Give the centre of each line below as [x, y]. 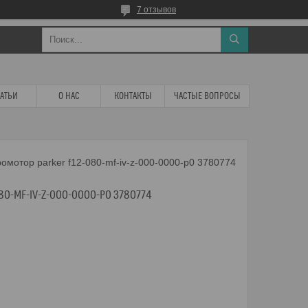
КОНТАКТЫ [133, 96]
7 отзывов [156, 10]
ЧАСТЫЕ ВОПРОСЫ [207, 96]
